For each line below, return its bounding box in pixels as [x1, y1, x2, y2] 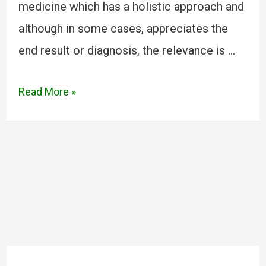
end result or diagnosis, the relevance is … [18, 43, 235, 58]
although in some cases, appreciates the [18, 21, 228, 36]
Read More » [18, 85, 76, 98]
